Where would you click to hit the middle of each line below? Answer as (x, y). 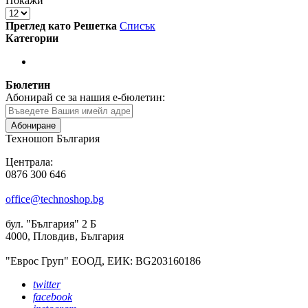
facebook (53, 296)
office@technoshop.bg (55, 199)
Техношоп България (53, 138)
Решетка (95, 25)
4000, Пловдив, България (65, 236)
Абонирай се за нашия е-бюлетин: (85, 97)
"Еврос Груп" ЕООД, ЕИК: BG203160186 (103, 261)
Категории (32, 38)
